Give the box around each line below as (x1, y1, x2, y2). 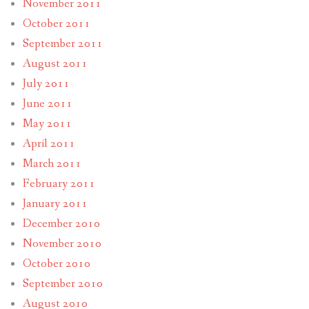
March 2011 (22, 156, 81, 172)
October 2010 (22, 256, 90, 272)
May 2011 (22, 116, 72, 132)
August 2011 (22, 56, 88, 72)
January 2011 (22, 196, 88, 212)
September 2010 (22, 276, 103, 292)
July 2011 (22, 76, 70, 92)
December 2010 (22, 216, 100, 232)
